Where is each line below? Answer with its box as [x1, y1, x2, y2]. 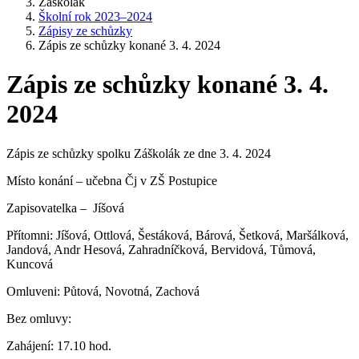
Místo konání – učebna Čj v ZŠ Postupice [6, 173, 217, 188]
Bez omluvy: [6, 311, 71, 325]
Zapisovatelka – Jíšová [6, 200, 124, 215]
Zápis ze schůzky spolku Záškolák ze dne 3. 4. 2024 [6, 146, 271, 160]
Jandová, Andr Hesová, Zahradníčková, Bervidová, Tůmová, [6, 242, 316, 256]
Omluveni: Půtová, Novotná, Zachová [6, 284, 200, 298]
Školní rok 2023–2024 [38, 10, 152, 23]
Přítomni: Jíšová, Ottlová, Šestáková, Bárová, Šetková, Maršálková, [6, 228, 349, 242]
